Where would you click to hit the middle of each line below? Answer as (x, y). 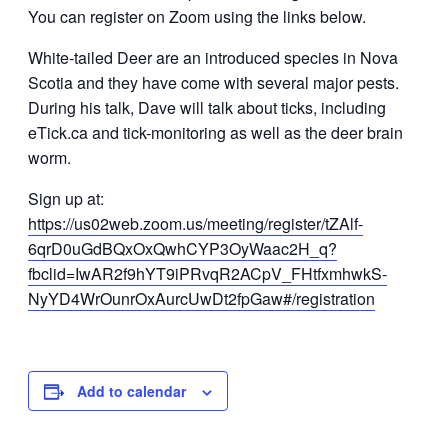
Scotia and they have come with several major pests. (213, 82)
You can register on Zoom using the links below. (197, 16)
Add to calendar (131, 391)
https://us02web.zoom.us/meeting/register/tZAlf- (195, 223)
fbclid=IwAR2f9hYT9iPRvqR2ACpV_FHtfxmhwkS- (207, 273)
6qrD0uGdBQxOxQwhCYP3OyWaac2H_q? (182, 248)
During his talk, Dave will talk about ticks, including (207, 107)
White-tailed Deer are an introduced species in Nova (213, 57)
